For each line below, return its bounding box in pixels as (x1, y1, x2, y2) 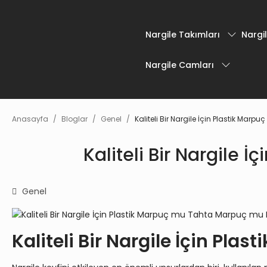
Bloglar (61, 114, 88, 124)
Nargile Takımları (145, 28, 220, 41)
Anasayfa (12, 114, 48, 124)
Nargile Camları (145, 58, 214, 71)
